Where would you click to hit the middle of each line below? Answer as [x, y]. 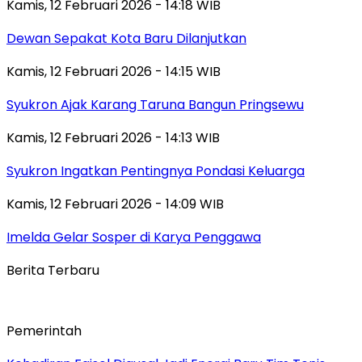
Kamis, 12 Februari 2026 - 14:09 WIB [115, 204]
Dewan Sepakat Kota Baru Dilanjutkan [126, 38]
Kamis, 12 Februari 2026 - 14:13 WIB [113, 137]
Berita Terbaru [53, 270]
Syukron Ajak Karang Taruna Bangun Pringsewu [155, 104]
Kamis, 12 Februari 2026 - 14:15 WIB [114, 71]
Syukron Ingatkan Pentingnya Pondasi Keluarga [156, 170]
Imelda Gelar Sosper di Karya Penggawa [134, 237]
